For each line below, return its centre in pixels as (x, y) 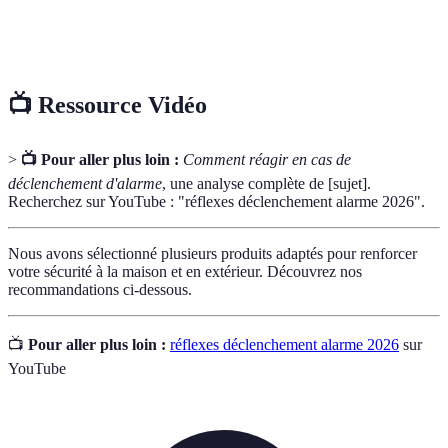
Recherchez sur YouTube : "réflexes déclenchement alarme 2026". (216, 202)
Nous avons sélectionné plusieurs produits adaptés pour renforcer (212, 254)
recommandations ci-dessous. (100, 290)
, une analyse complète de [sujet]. (266, 184)
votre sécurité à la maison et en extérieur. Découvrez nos (185, 272)
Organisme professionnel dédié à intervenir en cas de (274, 19)
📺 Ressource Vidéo (107, 105)
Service (46, 19)
